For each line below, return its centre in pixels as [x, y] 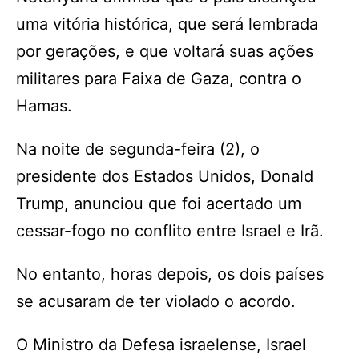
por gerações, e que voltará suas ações [165, 51]
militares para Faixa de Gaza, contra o [159, 79]
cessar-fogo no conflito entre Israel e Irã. [170, 231]
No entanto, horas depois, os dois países [170, 274]
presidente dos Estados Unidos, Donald [165, 176]
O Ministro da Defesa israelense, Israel [161, 345]
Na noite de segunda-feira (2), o [138, 149]
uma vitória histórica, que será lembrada [167, 24]
